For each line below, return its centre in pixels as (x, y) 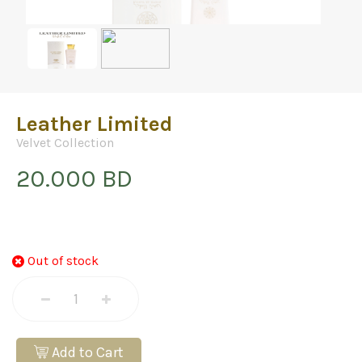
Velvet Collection (65, 143)
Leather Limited (95, 124)
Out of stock (63, 261)
